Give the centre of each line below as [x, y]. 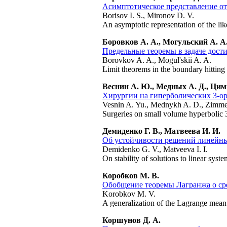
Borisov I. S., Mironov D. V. [148, 15]
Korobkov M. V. [129, 194]
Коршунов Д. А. [131, 220]
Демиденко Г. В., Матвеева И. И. [161, 131]
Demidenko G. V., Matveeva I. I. [155, 149]
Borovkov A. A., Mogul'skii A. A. [157, 60]
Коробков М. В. [131, 176]
